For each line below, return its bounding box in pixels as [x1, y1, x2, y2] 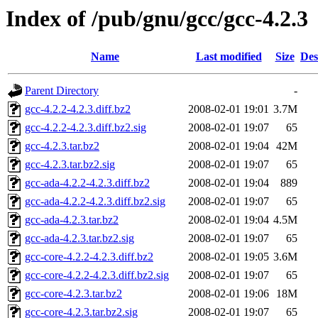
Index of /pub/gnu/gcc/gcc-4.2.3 [6, 6, 308, 31]
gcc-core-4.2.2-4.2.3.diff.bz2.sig [25, 269, 169, 282]
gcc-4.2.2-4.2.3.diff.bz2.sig [25, 121, 146, 134]
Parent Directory [25, 84, 99, 97]
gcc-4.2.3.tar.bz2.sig [25, 158, 115, 171]
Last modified [195, 50, 262, 63]
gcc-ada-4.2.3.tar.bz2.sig [25, 232, 134, 245]
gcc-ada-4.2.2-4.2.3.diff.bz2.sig [25, 195, 165, 208]
